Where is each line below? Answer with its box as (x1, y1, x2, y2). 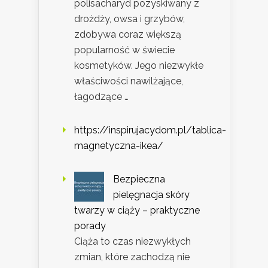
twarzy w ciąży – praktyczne (74, 205, 200, 217)
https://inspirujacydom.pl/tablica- (74, 124, 226, 136)
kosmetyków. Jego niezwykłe (74, 60, 203, 72)
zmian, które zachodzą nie (74, 251, 190, 263)
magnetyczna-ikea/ (74, 140, 163, 152)
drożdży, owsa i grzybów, (74, 13, 185, 25)
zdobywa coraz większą (74, 29, 181, 41)
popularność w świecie (74, 44, 175, 56)
